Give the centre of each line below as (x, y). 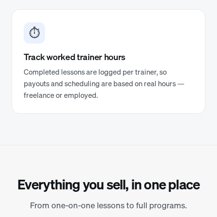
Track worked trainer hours (75, 57)
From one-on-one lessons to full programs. (108, 205)
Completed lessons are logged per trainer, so (95, 72)
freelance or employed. (61, 95)
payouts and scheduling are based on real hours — (104, 83)
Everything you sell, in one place (108, 184)
